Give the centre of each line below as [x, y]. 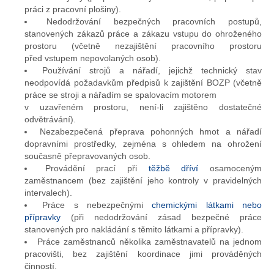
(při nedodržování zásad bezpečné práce [161, 217]
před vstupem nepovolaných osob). [93, 58]
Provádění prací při [97, 168]
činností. [41, 266]
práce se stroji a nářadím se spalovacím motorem [120, 95]
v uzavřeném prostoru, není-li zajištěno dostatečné [143, 107]
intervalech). [48, 193]
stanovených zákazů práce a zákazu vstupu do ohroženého [143, 34]
